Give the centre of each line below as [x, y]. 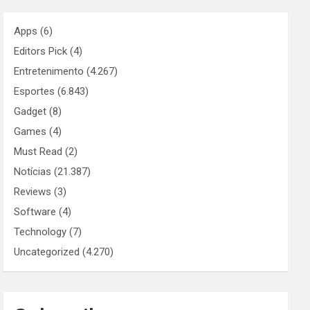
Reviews [33, 192]
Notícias [33, 172]
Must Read [38, 152]
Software [35, 212]
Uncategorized [47, 252]
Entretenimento [49, 71]
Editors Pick [41, 51]
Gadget [30, 111]
